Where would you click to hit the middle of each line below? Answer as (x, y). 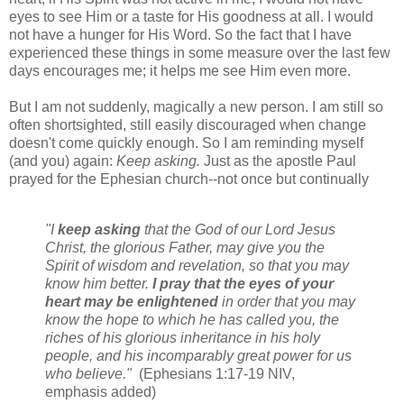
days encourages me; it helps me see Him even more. (180, 70)
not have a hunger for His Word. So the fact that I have (180, 34)
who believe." (92, 373)
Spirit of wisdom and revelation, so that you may (197, 265)
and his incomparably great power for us (224, 355)
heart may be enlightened (132, 301)
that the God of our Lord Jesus (238, 229)
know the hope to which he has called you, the (192, 319)
